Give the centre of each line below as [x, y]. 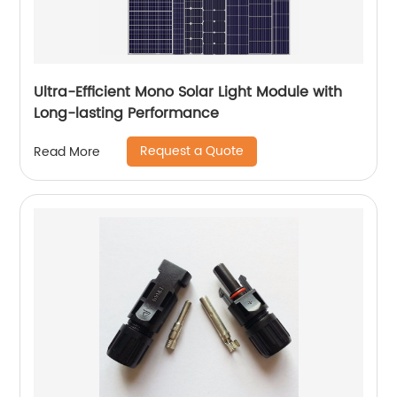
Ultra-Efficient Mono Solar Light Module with [188, 93]
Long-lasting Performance [127, 114]
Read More [67, 152]
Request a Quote [192, 152]
